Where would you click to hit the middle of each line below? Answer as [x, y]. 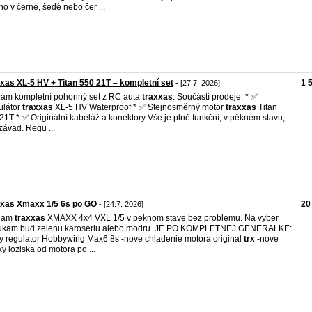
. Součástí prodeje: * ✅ [215, 97]
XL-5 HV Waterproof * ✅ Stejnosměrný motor [139, 107]
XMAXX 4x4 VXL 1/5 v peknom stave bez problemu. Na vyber [162, 218]
